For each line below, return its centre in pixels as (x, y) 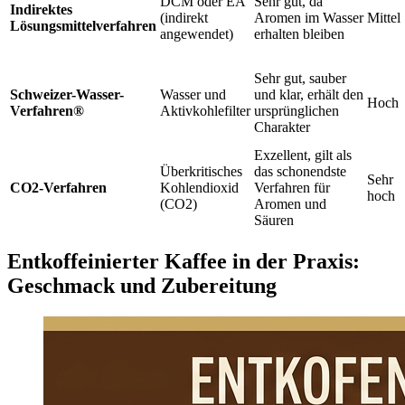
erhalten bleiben (299, 34)
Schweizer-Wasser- (67, 95)
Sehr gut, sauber (300, 79)
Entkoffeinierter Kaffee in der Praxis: (184, 262)
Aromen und (290, 204)
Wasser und (193, 95)
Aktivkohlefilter (205, 111)
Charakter (282, 127)
